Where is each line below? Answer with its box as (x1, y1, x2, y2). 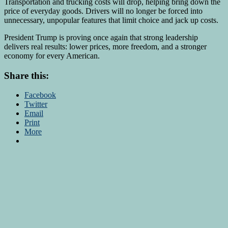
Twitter (24, 100, 47, 109)
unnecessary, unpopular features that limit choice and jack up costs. (4, 15, 218, 24)
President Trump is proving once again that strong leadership (4, 33, 198, 42)
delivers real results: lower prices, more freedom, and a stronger (4, 42, 207, 51)
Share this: (4, 70, 49, 81)
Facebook (24, 91, 56, 100)
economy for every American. (4, 51, 100, 60)
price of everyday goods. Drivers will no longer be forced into (4, 6, 203, 15)
